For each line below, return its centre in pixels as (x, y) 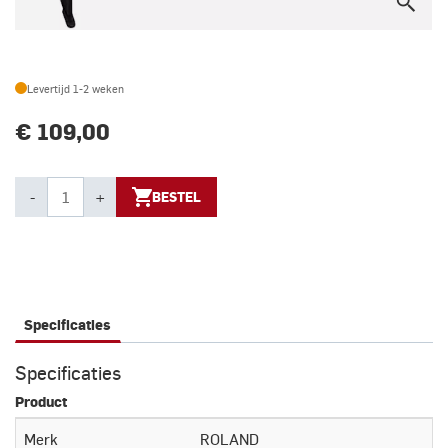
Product (41, 402)
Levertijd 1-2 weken (75, 89)
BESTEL (176, 197)
